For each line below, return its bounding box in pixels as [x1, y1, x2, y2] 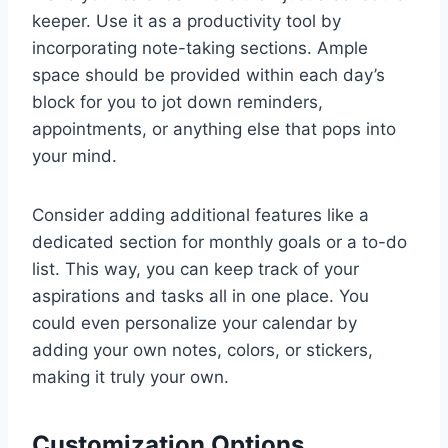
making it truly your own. [32, 367, 229, 388]
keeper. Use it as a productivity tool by [32, 11, 341, 32]
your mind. [32, 146, 117, 167]
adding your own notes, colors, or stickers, [32, 340, 373, 361]
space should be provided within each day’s [32, 65, 385, 86]
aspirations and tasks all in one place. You [32, 286, 369, 307]
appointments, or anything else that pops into [32, 119, 396, 140]
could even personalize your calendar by [32, 313, 357, 334]
